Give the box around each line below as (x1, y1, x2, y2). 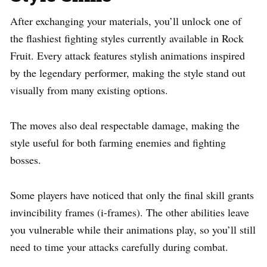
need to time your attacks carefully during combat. (10, 240, 228, 254)
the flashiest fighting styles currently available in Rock (10, 31, 244, 46)
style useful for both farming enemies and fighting (10, 135, 226, 150)
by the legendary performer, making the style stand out (10, 66, 246, 80)
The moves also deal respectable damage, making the (10, 118, 240, 133)
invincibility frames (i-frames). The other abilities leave (10, 205, 249, 220)
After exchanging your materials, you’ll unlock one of (10, 14, 241, 29)
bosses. (10, 153, 41, 167)
